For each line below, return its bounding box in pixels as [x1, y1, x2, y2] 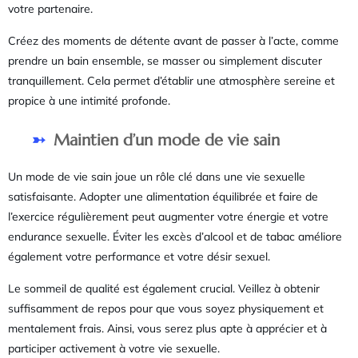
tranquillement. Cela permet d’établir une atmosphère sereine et [8, 73, 335, 88]
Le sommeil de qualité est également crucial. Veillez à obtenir [8, 280, 320, 296]
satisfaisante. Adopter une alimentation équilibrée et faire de [8, 189, 318, 205]
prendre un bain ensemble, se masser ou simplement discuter [8, 53, 322, 68]
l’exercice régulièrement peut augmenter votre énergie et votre [8, 209, 328, 225]
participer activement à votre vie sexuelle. [8, 340, 220, 356]
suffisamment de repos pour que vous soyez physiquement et [8, 300, 324, 316]
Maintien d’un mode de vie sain [54, 130, 280, 151]
